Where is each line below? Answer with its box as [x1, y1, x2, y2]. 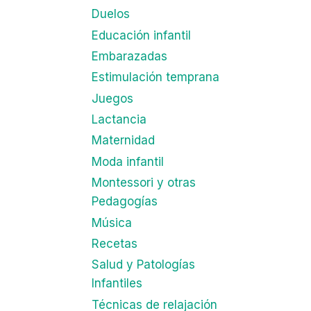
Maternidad [91, 133, 155, 148]
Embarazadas [91, 49, 167, 63]
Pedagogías [91, 194, 158, 209]
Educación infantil [91, 28, 191, 42]
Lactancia [91, 112, 146, 127]
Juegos [91, 91, 133, 106]
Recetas [91, 236, 137, 251]
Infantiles [91, 276, 142, 291]
